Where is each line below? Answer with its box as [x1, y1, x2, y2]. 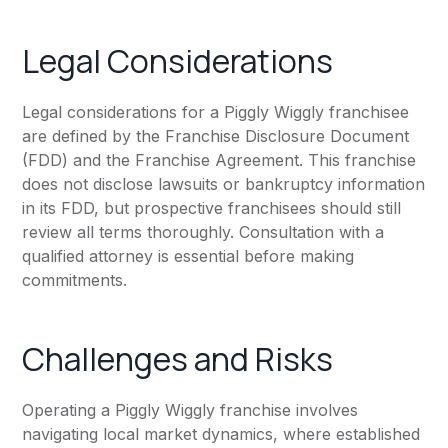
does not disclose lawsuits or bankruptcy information [22, 174, 426, 195]
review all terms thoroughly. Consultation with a [22, 222, 385, 243]
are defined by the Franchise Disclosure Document [22, 126, 410, 147]
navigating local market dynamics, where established [22, 424, 421, 445]
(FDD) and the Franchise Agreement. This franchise [22, 150, 417, 171]
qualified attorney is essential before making [22, 246, 355, 267]
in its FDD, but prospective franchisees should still [22, 198, 402, 219]
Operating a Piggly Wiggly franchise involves [22, 400, 359, 421]
